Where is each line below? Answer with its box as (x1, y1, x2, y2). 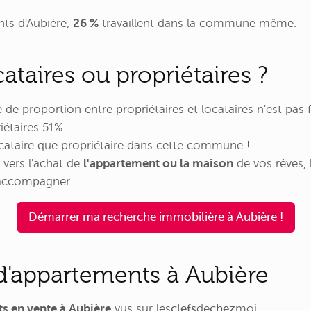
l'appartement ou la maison (83, 156, 233, 170)
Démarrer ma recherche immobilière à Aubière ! (28, 210, 283, 224)
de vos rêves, (233, 156, 310, 170)
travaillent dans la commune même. (99, 17, 296, 31)
